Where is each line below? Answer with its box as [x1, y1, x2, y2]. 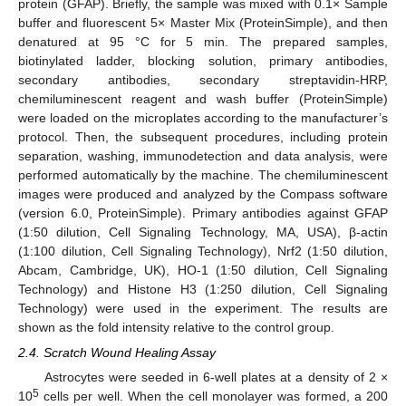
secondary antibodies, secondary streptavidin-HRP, [18, 72, 388, 87]
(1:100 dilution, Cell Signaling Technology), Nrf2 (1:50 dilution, [18, 243, 388, 258]
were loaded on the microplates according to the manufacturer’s [18, 110, 388, 125]
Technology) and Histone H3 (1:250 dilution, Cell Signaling [18, 281, 388, 296]
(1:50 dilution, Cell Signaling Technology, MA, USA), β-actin [18, 224, 388, 239]
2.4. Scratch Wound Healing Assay [18, 344, 216, 360]
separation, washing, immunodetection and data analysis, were [18, 148, 388, 163]
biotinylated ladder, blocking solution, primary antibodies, [18, 53, 388, 68]
